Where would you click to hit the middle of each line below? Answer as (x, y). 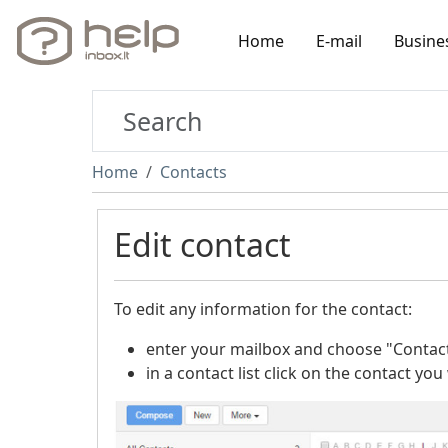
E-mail (339, 40)
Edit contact (202, 244)
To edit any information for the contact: (263, 309)
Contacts (193, 172)
